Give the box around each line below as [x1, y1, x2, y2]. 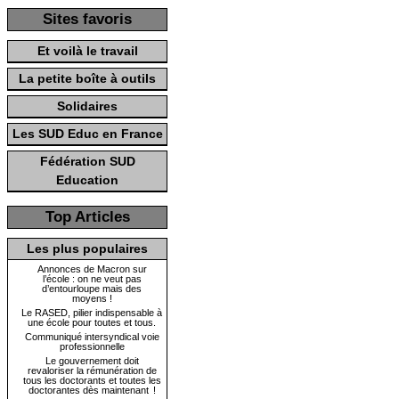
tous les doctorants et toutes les [22, 375, 161, 386]
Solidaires [57, 99, 118, 113]
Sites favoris [43, 11, 132, 28]
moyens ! [71, 293, 112, 304]
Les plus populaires [27, 241, 148, 256]
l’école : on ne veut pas [42, 273, 142, 284]
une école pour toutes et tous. [28, 317, 156, 328]
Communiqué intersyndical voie [24, 331, 159, 342]
